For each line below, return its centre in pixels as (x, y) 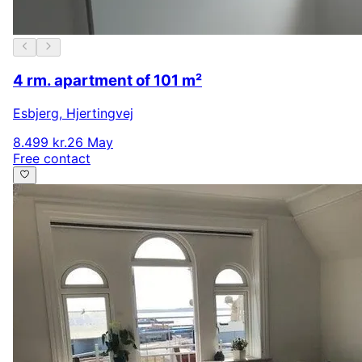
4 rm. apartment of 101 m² (107, 81)
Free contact (52, 159)
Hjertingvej (100, 114)
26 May (90, 143)
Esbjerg (36, 114)
